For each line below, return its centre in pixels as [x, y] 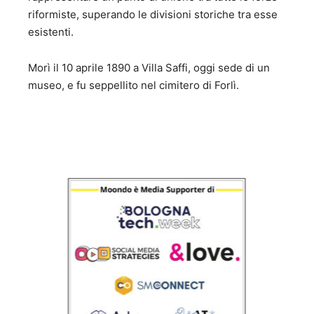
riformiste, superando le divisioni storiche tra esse [153, 15]
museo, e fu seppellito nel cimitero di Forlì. [134, 86]
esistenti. [51, 32]
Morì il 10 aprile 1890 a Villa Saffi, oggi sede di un [149, 68]
